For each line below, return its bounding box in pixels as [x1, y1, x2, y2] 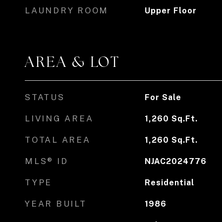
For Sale [144, 93, 181, 102]
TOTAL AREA [25, 135, 91, 145]
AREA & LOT [25, 53, 120, 71]
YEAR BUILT [25, 199, 87, 209]
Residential [144, 178, 194, 187]
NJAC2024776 [144, 157, 207, 166]
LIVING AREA [25, 113, 94, 123]
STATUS [25, 92, 65, 102]
